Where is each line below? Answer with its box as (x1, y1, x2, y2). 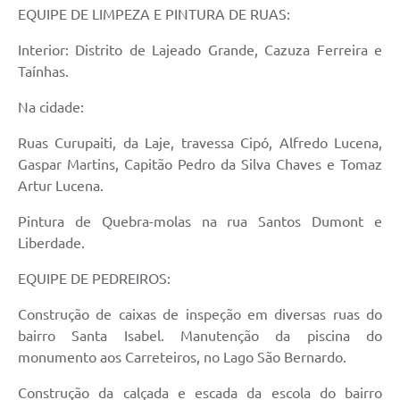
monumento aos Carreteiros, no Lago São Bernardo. (18, 349, 346, 366)
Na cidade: (18, 99, 84, 116)
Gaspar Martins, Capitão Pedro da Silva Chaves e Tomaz (18, 156, 382, 173)
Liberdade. (18, 235, 85, 252)
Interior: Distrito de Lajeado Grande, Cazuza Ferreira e (18, 42, 382, 59)
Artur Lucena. (18, 178, 104, 195)
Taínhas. (18, 63, 69, 80)
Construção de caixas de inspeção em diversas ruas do (18, 306, 382, 323)
